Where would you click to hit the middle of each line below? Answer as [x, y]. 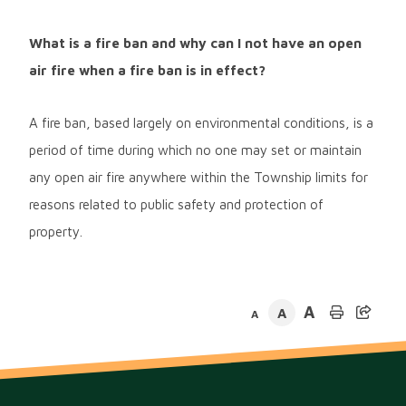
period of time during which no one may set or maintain [195, 150]
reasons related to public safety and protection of [176, 205]
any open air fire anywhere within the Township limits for [198, 178]
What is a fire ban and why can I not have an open [195, 43]
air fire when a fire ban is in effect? [147, 70]
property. [55, 232]
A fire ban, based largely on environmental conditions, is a [201, 123]
